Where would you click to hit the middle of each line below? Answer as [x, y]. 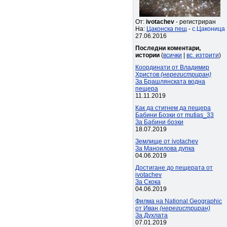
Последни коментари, [168, 48]
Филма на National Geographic [179, 201]
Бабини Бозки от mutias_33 [175, 115]
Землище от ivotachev [167, 141]
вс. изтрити [203, 55]
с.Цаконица [209, 29]
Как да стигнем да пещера [173, 108]
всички [173, 55]
